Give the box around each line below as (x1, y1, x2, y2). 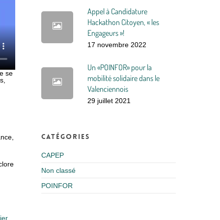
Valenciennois (87, 84, 129, 94)
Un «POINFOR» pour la (87, 62, 152, 72)
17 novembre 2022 (87, 41, 147, 49)
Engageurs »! (87, 28, 125, 38)
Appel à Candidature (87, 6, 148, 16)
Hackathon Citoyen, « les (87, 17, 160, 27)
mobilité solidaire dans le (87, 73, 160, 83)
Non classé (41, 166, 76, 174)
